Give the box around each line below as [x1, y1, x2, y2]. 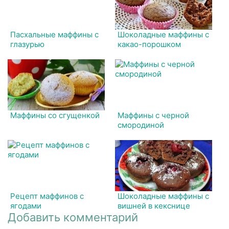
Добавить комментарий [8, 211, 138, 224]
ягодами [10, 201, 41, 211]
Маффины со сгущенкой [10, 110, 100, 120]
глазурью [10, 39, 44, 49]
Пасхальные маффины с [10, 30, 99, 39]
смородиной [118, 120, 165, 130]
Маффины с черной [118, 110, 190, 120]
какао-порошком [118, 39, 181, 49]
